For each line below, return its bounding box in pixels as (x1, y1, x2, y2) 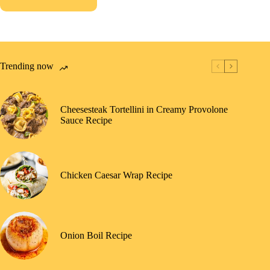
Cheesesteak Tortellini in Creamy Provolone (60, 104, 228, 115)
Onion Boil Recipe (60, 230, 132, 241)
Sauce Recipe (60, 115, 112, 126)
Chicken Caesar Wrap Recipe (60, 170, 172, 181)
